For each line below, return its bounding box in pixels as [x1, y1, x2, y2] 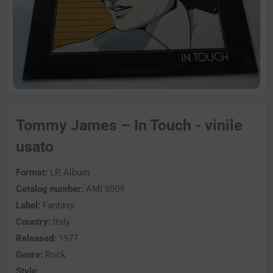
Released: [16, 233, 56, 244]
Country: [16, 216, 51, 228]
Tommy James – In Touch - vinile [16, 116, 243, 134]
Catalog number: [16, 183, 83, 195]
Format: [16, 167, 48, 179]
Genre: [16, 249, 43, 261]
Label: [16, 200, 40, 211]
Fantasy [40, 200, 74, 211]
